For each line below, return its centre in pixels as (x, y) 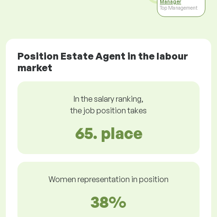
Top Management (179, 8)
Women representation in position (108, 179)
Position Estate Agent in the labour (103, 56)
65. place (108, 133)
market (35, 68)
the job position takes (108, 111)
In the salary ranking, (108, 99)
